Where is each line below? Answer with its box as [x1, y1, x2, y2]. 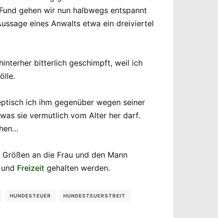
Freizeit [17, 163, 44, 173]
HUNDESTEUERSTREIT [63, 192, 126, 199]
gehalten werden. [44, 163, 110, 173]
